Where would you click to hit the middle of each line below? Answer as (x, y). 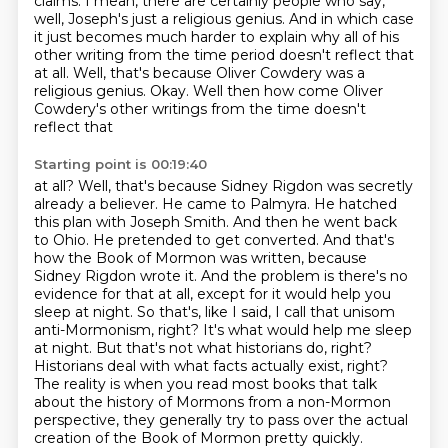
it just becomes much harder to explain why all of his (216, 37)
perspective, (78, 420)
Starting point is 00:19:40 (120, 164)
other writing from (99, 55)
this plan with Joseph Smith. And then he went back (215, 222)
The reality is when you (115, 384)
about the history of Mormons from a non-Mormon (212, 402)
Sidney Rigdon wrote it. (117, 276)
